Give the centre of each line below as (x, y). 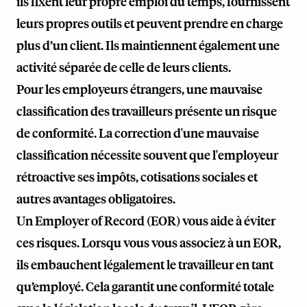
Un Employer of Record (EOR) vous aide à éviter (146, 221)
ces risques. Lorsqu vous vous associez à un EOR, (149, 243)
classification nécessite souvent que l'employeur (147, 155)
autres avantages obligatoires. (96, 199)
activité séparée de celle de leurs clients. (124, 67)
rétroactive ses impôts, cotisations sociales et (137, 177)
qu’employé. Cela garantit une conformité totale (145, 286)
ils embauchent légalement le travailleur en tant (145, 265)
